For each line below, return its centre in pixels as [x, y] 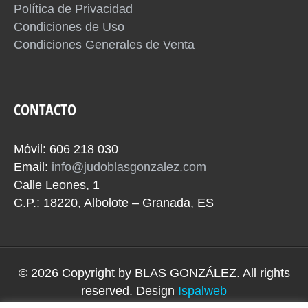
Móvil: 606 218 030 [71, 149]
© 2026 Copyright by [75, 273]
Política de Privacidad [73, 9]
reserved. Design [128, 291]
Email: [33, 167]
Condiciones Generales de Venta [104, 45]
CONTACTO [45, 109]
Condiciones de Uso [69, 27]
